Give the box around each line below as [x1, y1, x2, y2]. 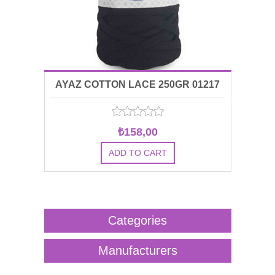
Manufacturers [98, 244, 177, 257]
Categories [108, 214, 167, 227]
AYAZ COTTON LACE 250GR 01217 [55, 79, 220, 90]
